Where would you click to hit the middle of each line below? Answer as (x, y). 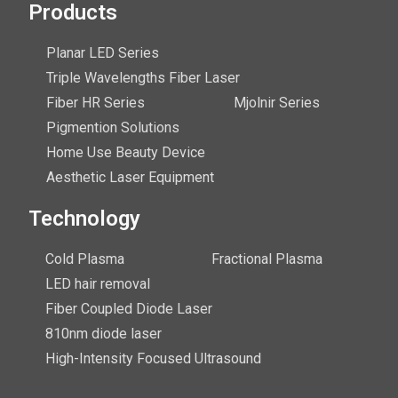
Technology (84, 219)
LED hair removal (98, 284)
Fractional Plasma (267, 259)
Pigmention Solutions (113, 128)
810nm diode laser (103, 334)
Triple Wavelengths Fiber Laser (143, 78)
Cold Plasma (85, 259)
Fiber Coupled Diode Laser (129, 309)
